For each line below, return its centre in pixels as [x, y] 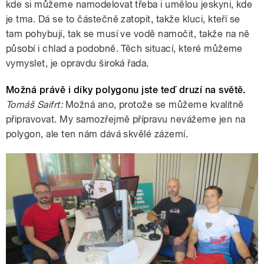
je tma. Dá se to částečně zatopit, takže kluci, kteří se [123, 19]
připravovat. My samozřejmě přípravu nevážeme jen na [126, 119]
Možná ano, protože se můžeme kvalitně [153, 104]
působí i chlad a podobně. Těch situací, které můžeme [124, 48]
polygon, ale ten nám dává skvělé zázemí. [97, 134]
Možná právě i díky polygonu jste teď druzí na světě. [126, 90]
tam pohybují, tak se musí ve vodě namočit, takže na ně [128, 34]
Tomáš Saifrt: [34, 104]
